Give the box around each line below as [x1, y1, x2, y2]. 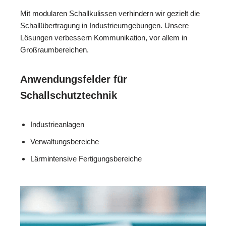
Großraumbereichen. [20, 45, 89, 54]
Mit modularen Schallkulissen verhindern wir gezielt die [20, 9, 200, 18]
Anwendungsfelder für [20, 73, 127, 85]
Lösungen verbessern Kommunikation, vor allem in [20, 33, 187, 42]
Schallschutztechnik [20, 89, 117, 101]
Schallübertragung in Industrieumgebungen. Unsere [20, 21, 189, 30]
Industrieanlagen [30, 120, 84, 129]
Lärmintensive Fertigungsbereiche [30, 154, 142, 163]
